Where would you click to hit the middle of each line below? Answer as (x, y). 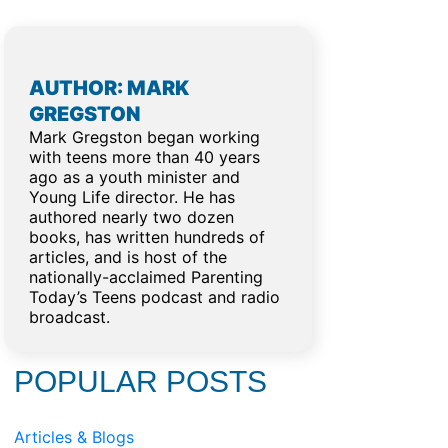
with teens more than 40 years (144, 157)
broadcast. (69, 317)
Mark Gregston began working (144, 137)
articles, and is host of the (128, 257)
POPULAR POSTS (140, 381)
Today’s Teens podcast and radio (154, 297)
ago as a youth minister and (134, 177)
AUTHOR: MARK (109, 88)
